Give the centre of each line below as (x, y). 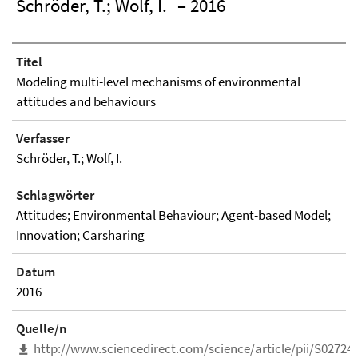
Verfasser (43, 138)
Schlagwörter (55, 195)
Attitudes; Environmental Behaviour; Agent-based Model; (173, 215)
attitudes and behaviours (86, 101)
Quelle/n (42, 328)
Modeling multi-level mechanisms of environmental (158, 82)
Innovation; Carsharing (80, 235)
